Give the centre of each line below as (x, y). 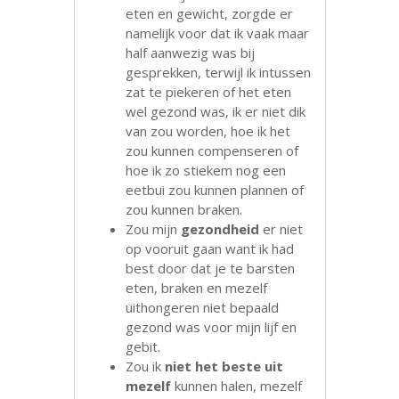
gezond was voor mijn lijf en (212, 326)
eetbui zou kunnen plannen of (215, 189)
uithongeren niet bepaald (203, 307)
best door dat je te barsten (211, 268)
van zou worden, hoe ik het (208, 130)
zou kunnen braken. (184, 209)
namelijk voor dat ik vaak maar (218, 33)
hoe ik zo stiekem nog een (206, 170)
